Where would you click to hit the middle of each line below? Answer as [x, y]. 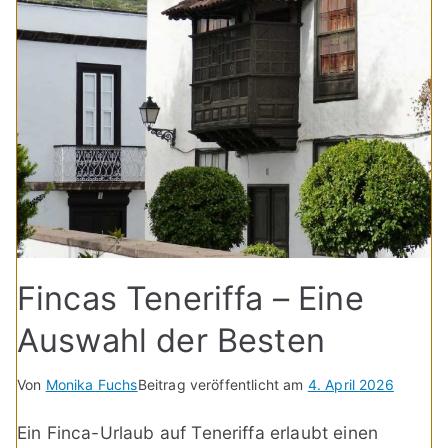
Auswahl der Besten [171, 340]
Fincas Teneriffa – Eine [190, 298]
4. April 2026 [350, 384]
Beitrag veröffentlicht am [222, 384]
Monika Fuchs [91, 384]
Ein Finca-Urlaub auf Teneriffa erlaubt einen [198, 432]
